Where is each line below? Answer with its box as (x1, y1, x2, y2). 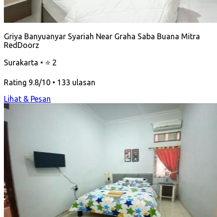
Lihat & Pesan (4, 94, 51, 103)
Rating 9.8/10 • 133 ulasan (4, 77, 95, 87)
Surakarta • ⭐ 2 (4, 58, 57, 67)
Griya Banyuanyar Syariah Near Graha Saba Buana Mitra (4, 31, 200, 41)
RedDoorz (4, 40, 39, 49)
